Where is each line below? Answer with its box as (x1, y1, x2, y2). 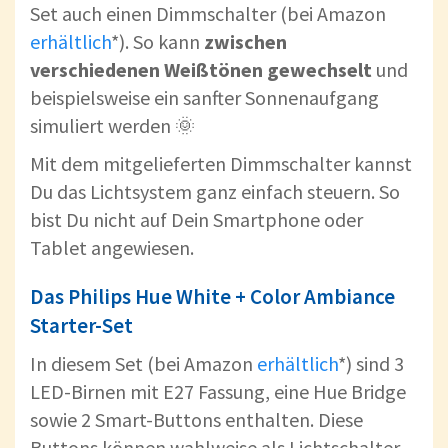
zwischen (204, 29, 287, 55)
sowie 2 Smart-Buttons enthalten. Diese (30, 407, 363, 433)
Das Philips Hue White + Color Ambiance (30, 283, 395, 311)
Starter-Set (30, 312, 133, 340)
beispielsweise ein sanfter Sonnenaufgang (30, 85, 379, 111)
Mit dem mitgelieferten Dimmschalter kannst (30, 151, 412, 177)
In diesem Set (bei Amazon (30, 351, 257, 377)
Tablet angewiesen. (30, 235, 194, 261)
